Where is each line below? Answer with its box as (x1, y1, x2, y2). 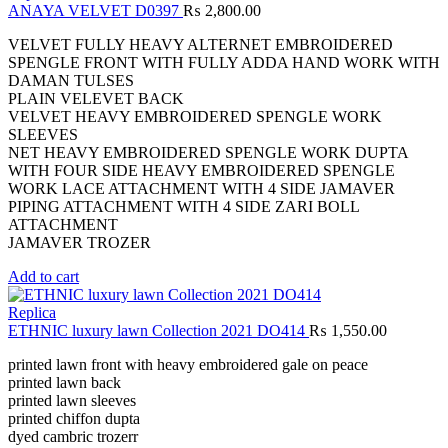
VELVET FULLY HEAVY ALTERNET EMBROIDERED (8, 36, 393, 54)
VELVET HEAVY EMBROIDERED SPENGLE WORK (8, 108, 382, 126)
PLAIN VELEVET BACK (8, 90, 184, 108)
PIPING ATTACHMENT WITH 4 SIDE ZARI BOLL (8, 198, 359, 216)
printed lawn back (8, 374, 121, 392)
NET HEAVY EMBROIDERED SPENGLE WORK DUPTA (8, 144, 408, 162)
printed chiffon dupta (8, 410, 140, 428)
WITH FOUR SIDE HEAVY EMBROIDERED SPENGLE (8, 162, 395, 180)
